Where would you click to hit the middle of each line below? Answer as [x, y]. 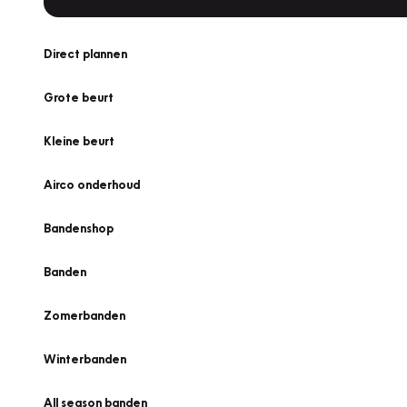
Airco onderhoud [92, 184]
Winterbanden [85, 359]
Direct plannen [85, 54]
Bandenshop [79, 228]
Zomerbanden [84, 315]
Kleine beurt [79, 141]
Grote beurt [79, 97]
